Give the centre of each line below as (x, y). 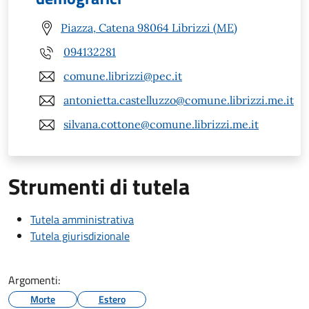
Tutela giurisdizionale (80, 236)
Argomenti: (34, 280)
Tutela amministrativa (82, 219)
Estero (112, 299)
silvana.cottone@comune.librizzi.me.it (161, 124)
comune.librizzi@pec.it (123, 76)
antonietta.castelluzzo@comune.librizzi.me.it (179, 100)
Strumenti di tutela (99, 186)
